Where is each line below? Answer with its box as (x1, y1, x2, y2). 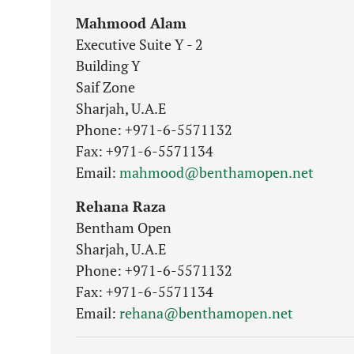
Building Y (76, 56, 141, 75)
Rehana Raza (76, 197, 166, 216)
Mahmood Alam (76, 13, 186, 32)
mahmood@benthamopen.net (119, 163, 314, 182)
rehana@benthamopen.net (119, 303, 293, 322)
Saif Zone (76, 77, 135, 96)
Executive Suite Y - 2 (76, 35, 203, 54)
